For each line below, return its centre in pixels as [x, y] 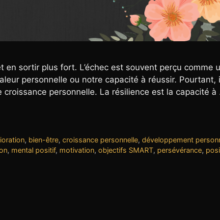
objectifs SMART [126, 150]
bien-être [43, 140]
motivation [77, 150]
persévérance [179, 150]
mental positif [33, 150]
